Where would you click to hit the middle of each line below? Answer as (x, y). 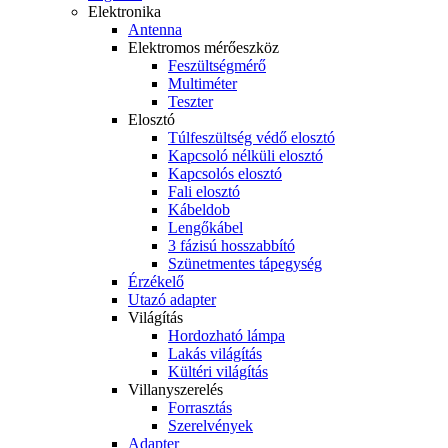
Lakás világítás (215, 353)
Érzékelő (156, 281)
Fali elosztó (204, 191)
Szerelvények (210, 425)
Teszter (190, 101)
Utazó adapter (172, 299)
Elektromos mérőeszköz (203, 47)
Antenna (155, 29)
